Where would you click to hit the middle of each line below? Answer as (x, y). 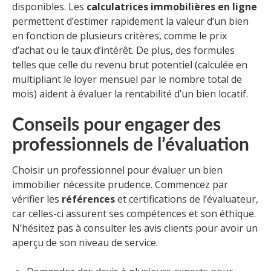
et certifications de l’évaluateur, (187, 199)
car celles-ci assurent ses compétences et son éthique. (134, 213)
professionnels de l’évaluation (131, 145)
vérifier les (37, 199)
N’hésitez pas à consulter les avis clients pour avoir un (135, 228)
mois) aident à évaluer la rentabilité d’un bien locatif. (130, 93)
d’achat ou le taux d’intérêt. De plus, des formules (123, 50)
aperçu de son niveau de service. (85, 242)
